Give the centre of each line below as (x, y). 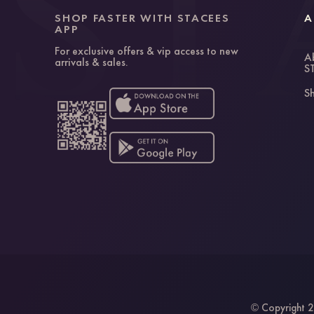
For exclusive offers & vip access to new (147, 50)
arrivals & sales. (92, 62)
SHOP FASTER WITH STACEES (142, 18)
